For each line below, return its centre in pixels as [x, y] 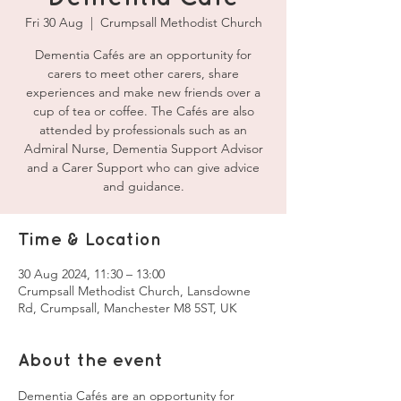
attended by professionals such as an [143, 130]
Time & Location [90, 240]
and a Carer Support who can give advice [143, 167]
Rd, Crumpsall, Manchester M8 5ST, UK [128, 308]
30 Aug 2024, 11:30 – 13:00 [91, 274]
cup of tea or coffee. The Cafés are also [143, 111]
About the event [90, 361]
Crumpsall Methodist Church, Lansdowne [134, 291]
